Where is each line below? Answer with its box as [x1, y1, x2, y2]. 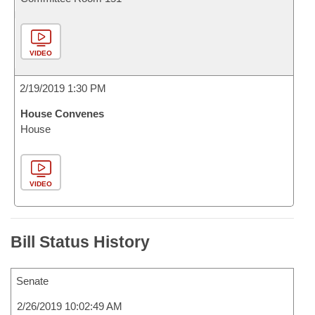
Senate [16, 275, 49, 287]
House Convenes [20, 108, 104, 120]
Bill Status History [11, 233, 150, 251]
